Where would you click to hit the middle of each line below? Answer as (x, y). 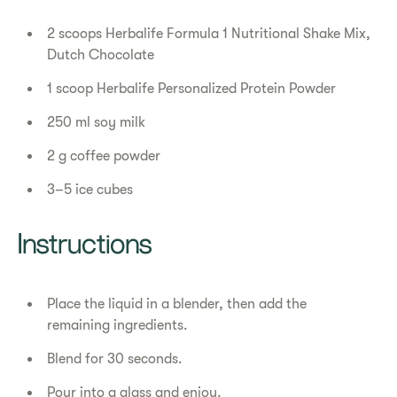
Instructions (84, 246)
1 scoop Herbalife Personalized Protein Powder (192, 89)
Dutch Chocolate (101, 55)
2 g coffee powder (104, 156)
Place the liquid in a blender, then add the (177, 304)
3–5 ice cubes (90, 190)
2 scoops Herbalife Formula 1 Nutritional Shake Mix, (209, 34)
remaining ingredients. (118, 325)
